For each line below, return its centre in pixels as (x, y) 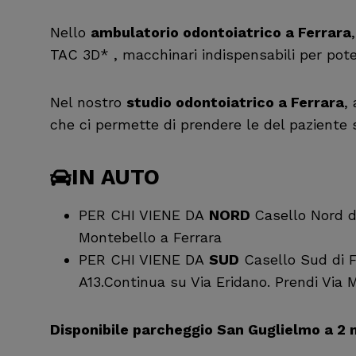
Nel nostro (88, 103)
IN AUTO (116, 178)
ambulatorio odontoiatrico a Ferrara (221, 33)
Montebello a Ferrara (150, 237)
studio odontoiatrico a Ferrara (235, 103)
